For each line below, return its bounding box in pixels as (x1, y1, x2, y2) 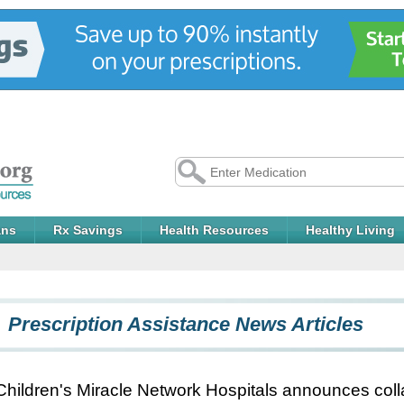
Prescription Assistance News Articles (8, 313, 363, 335)
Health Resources (160, 223, 269, 237)
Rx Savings (53, 223, 123, 237)
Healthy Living (306, 223, 395, 237)
